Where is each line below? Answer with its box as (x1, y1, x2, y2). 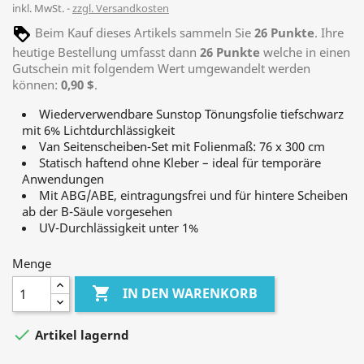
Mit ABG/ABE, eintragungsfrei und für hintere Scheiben (39, 187, 348, 203)
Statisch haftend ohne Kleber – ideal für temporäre (39, 154, 321, 171)
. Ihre (314, 24, 344, 41)
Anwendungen (22, 171, 104, 187)
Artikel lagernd (32, 327, 129, 344)
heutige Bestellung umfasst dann (12, 44, 200, 60)
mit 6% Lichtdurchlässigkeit (22, 122, 175, 138)
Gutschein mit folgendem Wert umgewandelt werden (12, 60, 310, 76)
